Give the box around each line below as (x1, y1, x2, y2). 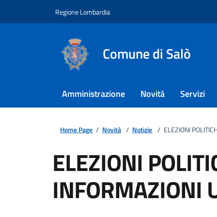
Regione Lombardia (55, 6, 110, 17)
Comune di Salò (103, 43, 191, 64)
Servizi (180, 87, 205, 100)
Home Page (60, 124, 93, 135)
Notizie (132, 124, 153, 135)
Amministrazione (62, 87, 125, 100)
